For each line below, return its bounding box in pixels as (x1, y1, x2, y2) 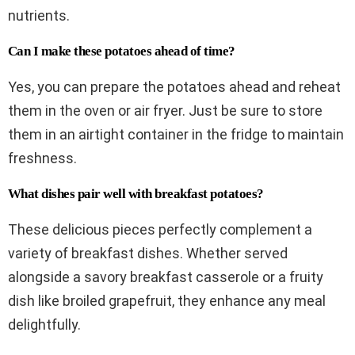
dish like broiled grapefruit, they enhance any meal (8, 292, 326, 309)
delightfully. (8, 315, 81, 333)
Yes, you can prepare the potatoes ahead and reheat (8, 78, 341, 95)
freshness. (8, 149, 77, 166)
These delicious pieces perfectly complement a (8, 220, 312, 238)
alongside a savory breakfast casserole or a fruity (8, 268, 323, 285)
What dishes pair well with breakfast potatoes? (8, 185, 264, 201)
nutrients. (8, 6, 70, 24)
